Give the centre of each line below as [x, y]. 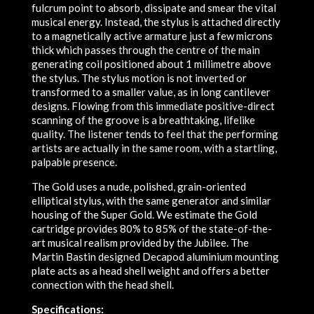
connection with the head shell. [102, 285]
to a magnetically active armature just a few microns [152, 36]
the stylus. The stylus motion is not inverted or [139, 78]
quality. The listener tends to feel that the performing [155, 134]
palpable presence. [74, 162]
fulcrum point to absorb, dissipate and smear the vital [153, 8]
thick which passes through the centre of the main [145, 50]
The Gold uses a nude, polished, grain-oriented [138, 187]
